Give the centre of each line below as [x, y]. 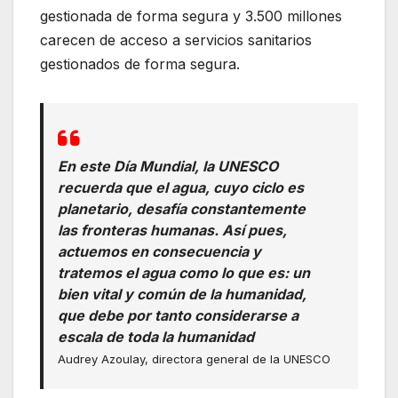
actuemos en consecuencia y [159, 252]
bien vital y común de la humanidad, [182, 295]
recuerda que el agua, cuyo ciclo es [181, 188]
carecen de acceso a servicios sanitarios [176, 40]
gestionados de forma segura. [140, 64]
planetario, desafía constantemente [182, 209]
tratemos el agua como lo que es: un [184, 273]
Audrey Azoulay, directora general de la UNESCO [194, 359]
